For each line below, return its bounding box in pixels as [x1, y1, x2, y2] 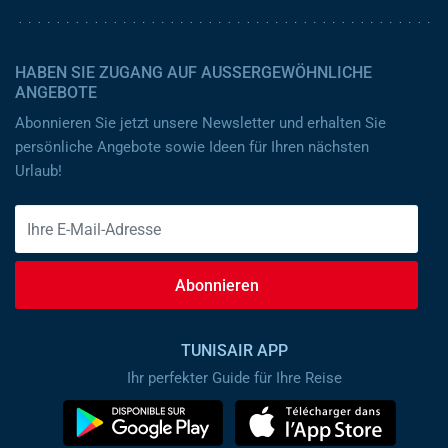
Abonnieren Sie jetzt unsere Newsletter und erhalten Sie [15, 114, 386, 132]
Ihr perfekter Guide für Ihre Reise [127, 369, 342, 387]
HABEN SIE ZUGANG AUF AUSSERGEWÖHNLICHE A [15, 63, 372, 82]
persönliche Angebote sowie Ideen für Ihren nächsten [15, 138, 369, 156]
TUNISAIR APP [181, 341, 288, 360]
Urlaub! [15, 162, 62, 180]
